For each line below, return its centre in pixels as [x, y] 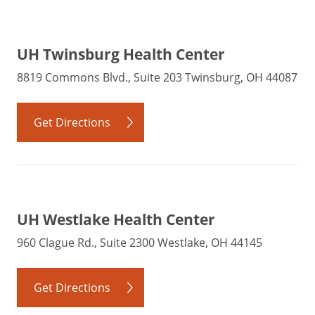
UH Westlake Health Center [116, 219]
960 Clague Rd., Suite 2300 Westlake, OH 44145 [140, 243]
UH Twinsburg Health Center [121, 54]
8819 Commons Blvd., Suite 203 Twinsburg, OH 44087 [157, 77]
